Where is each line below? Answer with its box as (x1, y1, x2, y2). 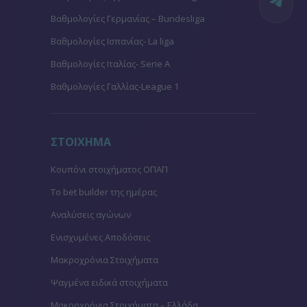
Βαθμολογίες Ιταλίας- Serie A (51, 57, 170, 70)
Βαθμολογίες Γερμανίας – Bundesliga (51, 12, 205, 25)
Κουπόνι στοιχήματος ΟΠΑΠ (51, 162, 168, 175)
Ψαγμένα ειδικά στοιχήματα (51, 275, 168, 288)
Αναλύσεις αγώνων (51, 208, 131, 221)
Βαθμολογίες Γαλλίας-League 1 (51, 79, 179, 93)
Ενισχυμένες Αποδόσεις (51, 230, 150, 243)
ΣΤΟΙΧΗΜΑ (51, 134, 111, 149)
